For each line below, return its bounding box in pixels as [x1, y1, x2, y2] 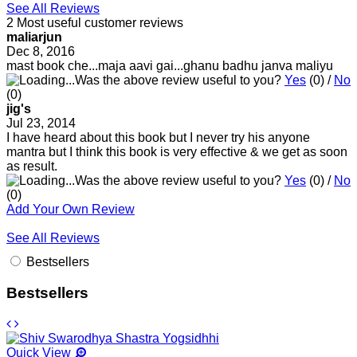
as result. [6, 159, 57, 174]
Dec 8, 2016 [6, 45, 75, 59]
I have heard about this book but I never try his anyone [6, 131, 310, 145]
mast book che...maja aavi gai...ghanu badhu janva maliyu [6, 59, 333, 73]
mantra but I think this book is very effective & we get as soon [6, 145, 347, 159]
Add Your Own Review [6, 202, 135, 217]
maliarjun [6, 30, 62, 45]
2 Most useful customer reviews [6, 16, 183, 30]
